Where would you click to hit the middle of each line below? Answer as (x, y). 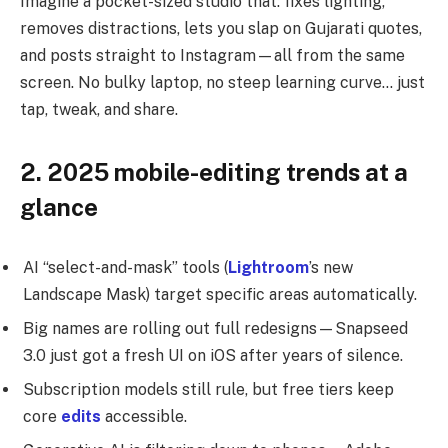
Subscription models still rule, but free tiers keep (208, 389)
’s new (331, 267)
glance (59, 207)
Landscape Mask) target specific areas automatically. (222, 294)
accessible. (146, 416)
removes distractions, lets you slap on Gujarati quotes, (221, 28)
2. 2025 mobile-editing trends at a (214, 172)
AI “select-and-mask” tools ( (125, 267)
